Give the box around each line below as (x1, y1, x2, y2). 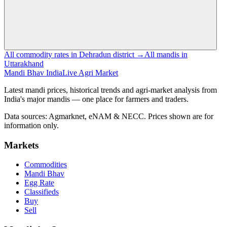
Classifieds (24, 187, 59, 197)
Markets (4, 139, 39, 150)
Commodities (24, 160, 67, 169)
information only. (4, 121, 59, 130)
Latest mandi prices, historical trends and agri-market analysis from (4, 85, 217, 94)
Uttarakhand (4, 59, 44, 68)
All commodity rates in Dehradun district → (4, 50, 144, 59)
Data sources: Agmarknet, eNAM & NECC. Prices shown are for (4, 111, 213, 121)
